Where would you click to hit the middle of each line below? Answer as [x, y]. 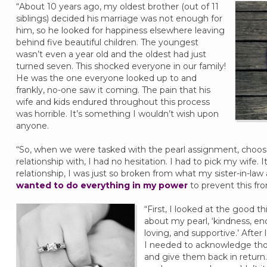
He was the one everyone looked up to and [106, 78]
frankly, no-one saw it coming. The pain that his [113, 90]
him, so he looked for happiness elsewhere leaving [120, 30]
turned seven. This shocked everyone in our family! [121, 66]
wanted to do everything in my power [102, 185]
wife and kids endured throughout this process [113, 102]
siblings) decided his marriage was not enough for [119, 18]
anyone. [32, 126]
